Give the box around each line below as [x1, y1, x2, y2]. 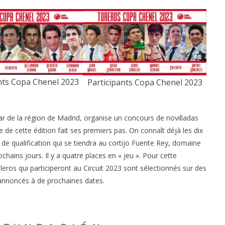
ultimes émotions [76, 134, 177, 151]
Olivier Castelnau [121, 157, 169, 166]
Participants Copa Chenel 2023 [87, 76, 202, 88]
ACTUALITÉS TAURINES [80, 89, 135, 97]
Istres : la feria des [76, 118, 180, 135]
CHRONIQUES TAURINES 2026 [80, 102, 156, 110]
